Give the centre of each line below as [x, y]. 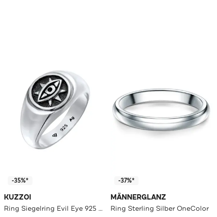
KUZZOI [18, 197]
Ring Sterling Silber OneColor [160, 208]
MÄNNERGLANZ [138, 197]
